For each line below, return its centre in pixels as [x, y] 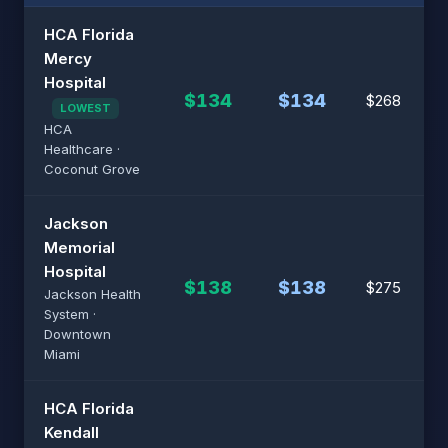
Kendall [71, 432]
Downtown [77, 334]
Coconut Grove [92, 169]
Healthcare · [82, 149]
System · [70, 314]
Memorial [79, 247]
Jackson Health [92, 294]
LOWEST [85, 108]
